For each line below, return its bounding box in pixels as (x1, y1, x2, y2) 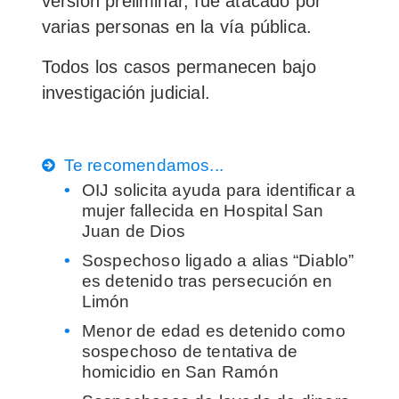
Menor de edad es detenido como (81, 321, 346, 340)
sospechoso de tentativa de (81, 341, 298, 361)
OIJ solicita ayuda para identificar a (81, 180, 356, 199)
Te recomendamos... (63, 155, 224, 175)
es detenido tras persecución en (81, 271, 333, 290)
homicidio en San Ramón (81, 362, 279, 381)
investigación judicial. (41, 82, 211, 102)
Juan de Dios (81, 221, 185, 240)
